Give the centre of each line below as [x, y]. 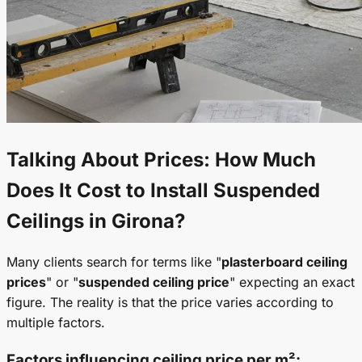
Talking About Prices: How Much [161, 159]
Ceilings [45, 221]
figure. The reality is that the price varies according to [170, 303]
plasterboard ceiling [284, 262]
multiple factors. [56, 323]
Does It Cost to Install [110, 190]
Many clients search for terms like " [114, 262]
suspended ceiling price [154, 282]
